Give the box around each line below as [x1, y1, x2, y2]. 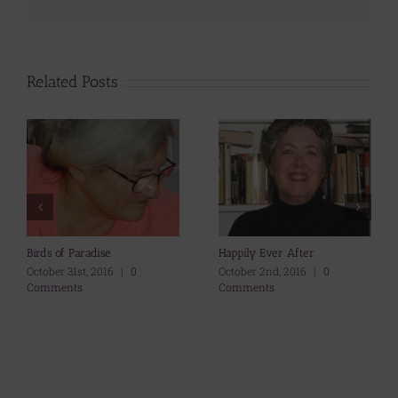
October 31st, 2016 [27, 263, 114, 278]
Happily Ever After [219, 245, 314, 259]
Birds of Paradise [27, 245, 111, 259]
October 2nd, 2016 [219, 263, 306, 278]
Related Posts [27, 72, 118, 92]
